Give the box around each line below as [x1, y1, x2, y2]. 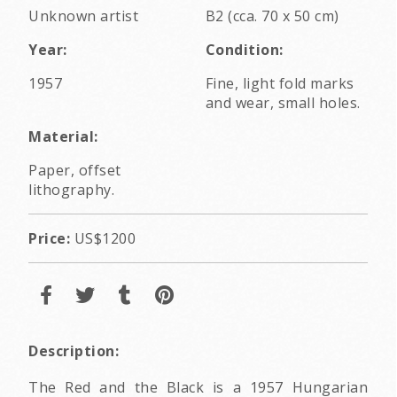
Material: [28, 126, 98, 146]
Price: [28, 228, 70, 248]
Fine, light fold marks [205, 73, 354, 93]
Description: [28, 340, 119, 361]
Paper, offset [28, 160, 121, 180]
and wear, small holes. [205, 92, 361, 113]
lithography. [28, 179, 114, 199]
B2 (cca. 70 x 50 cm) [205, 5, 339, 26]
